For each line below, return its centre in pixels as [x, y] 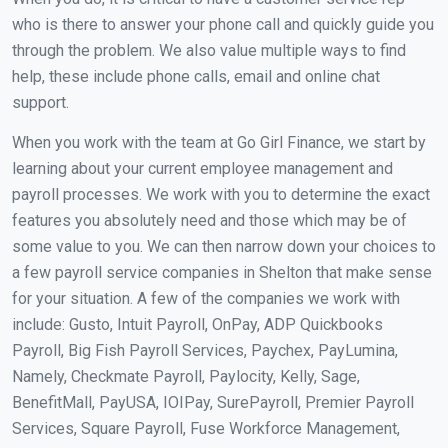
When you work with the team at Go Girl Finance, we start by [219, 142]
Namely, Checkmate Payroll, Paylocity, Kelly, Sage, [186, 376]
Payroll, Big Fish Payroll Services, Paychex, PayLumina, [205, 350]
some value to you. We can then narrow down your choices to [224, 246]
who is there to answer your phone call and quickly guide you [223, 24]
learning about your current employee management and [202, 168]
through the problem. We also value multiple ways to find [209, 50]
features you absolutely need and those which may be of [209, 220]
